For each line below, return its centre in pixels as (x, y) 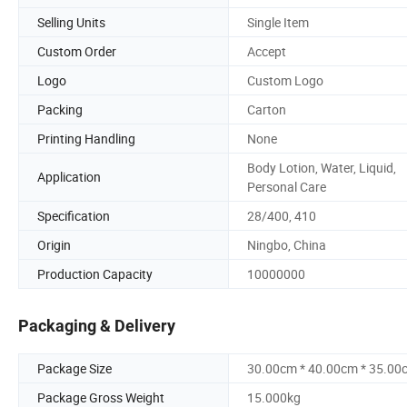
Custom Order (77, 51)
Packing (60, 109)
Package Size (74, 369)
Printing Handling (86, 138)
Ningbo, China (287, 244)
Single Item (278, 22)
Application (69, 177)
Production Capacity (95, 273)
